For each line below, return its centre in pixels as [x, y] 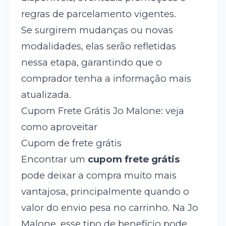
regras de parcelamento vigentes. [98, 14]
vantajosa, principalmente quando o [105, 192]
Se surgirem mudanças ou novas [97, 30]
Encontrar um [54, 159]
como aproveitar [59, 127]
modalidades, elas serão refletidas [98, 46]
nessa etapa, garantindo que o [91, 63]
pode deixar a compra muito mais [99, 176]
